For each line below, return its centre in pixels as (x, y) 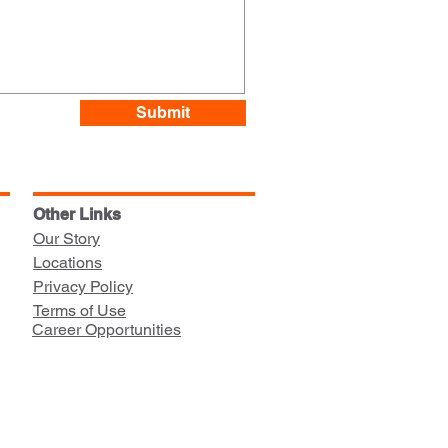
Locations (67, 262)
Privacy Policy (83, 286)
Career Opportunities (106, 329)
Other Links (77, 214)
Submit (163, 112)
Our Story (66, 238)
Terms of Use (79, 310)
